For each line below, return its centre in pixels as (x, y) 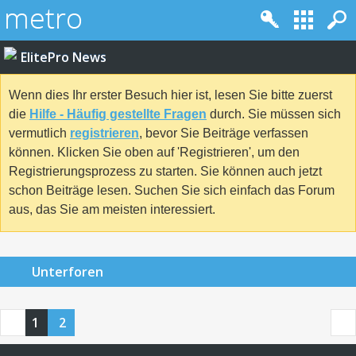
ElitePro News (64, 57)
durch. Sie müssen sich (274, 114)
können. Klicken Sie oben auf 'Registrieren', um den (154, 153)
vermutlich (39, 133)
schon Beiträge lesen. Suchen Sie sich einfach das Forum (172, 191)
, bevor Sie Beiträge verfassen (224, 133)
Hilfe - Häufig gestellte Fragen (118, 114)
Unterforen (68, 271)
